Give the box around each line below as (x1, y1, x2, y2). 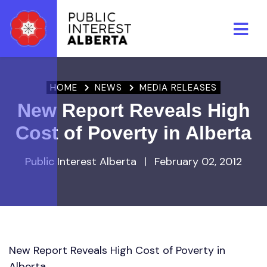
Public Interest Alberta (25, 154, 139, 169)
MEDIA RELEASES (139, 82, 217, 94)
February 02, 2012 (151, 154, 242, 169)
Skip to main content (9, 67, 114, 81)
